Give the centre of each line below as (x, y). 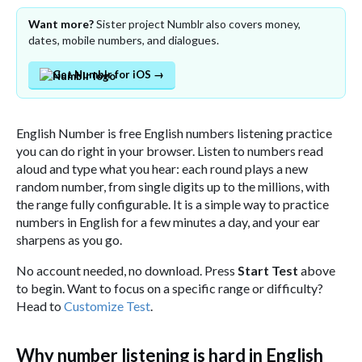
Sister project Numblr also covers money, (198, 23)
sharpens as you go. (69, 239)
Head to (39, 305)
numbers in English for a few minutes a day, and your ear (168, 221)
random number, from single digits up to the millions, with (173, 186)
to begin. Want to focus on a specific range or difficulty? (170, 288)
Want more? (61, 23)
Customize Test (107, 305)
